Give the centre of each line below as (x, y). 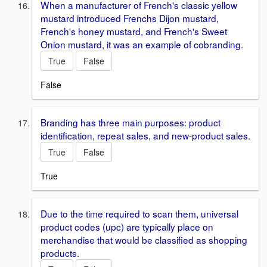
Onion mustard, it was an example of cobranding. (142, 44)
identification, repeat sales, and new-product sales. (145, 135)
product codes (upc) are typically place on (127, 226)
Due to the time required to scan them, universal (139, 213)
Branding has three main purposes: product (131, 122)
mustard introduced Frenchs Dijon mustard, (130, 18)
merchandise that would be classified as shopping (144, 239)
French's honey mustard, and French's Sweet (134, 31)
